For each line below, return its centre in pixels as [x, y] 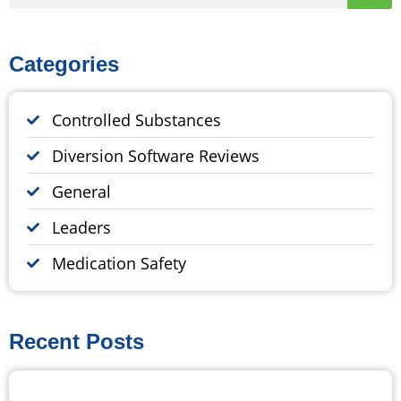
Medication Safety [119, 263]
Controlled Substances [137, 119]
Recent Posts [77, 341]
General [81, 191]
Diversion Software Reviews [156, 155]
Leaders [81, 227]
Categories [64, 64]
